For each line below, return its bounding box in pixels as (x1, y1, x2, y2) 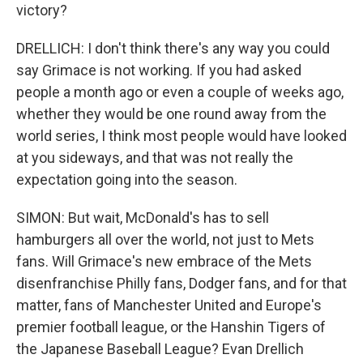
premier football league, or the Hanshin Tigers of (16, 318, 326, 335)
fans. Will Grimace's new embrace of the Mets (16, 253, 312, 270)
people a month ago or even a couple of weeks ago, (16, 83, 344, 100)
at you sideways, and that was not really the (16, 149, 293, 166)
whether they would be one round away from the (16, 105, 327, 122)
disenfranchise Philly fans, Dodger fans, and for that (16, 275, 347, 292)
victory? (16, 2, 67, 19)
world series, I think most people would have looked (16, 127, 347, 144)
